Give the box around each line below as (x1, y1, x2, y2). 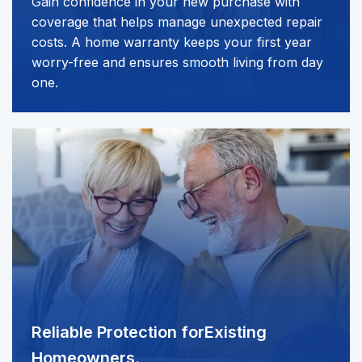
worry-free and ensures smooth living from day (32, 54, 323, 71)
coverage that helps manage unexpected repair (32, 14, 322, 31)
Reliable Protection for (32, 322, 204, 343)
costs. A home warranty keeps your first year (32, 34, 312, 51)
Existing (204, 322, 267, 343)
